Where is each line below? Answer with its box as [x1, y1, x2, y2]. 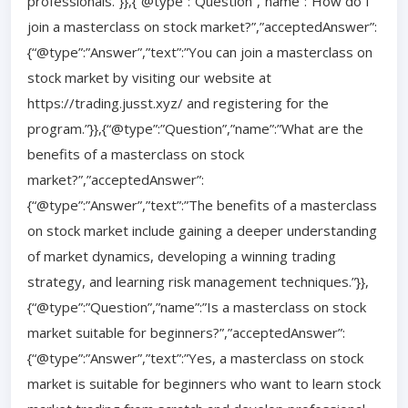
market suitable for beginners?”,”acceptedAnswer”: [27, 322, 345, 342]
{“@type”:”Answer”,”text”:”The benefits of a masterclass [27, 195, 377, 214]
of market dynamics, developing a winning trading [27, 246, 336, 265]
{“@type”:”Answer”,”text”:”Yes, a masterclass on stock [27, 348, 363, 367]
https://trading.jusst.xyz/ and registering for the [27, 93, 329, 112]
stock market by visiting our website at [27, 67, 271, 87]
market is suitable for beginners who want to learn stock [27, 373, 381, 393]
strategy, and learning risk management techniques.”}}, [27, 271, 369, 291]
